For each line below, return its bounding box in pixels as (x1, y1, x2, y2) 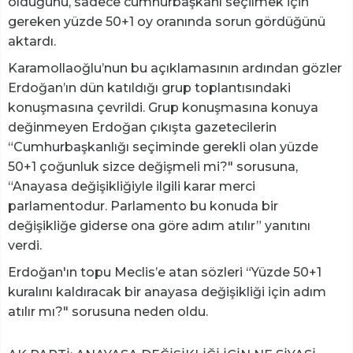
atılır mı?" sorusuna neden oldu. (8, 304, 208, 320)
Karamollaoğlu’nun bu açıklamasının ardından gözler (8, 61, 342, 76)
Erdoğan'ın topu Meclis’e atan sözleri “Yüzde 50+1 (8, 265, 321, 281)
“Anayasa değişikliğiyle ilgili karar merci (8, 179, 255, 195)
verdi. (8, 238, 42, 254)
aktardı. (8, 34, 56, 50)
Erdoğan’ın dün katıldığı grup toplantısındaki (8, 80, 291, 96)
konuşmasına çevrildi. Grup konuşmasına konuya (8, 100, 318, 116)
